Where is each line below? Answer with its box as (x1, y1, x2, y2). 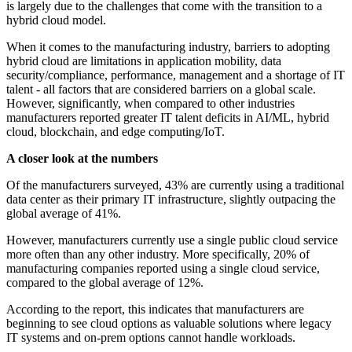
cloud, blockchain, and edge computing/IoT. (6, 125, 225, 139)
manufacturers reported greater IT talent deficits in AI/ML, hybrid (6, 111, 329, 125)
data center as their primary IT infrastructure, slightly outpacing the (6, 192, 335, 207)
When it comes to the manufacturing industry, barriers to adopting (6, 40, 330, 54)
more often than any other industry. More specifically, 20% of (6, 247, 310, 262)
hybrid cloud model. (6, 13, 106, 27)
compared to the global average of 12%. (6, 276, 203, 290)
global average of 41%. (6, 207, 121, 221)
